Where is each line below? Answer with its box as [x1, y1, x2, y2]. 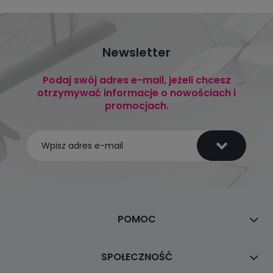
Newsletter [102, 44, 171, 62]
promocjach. [104, 99, 169, 113]
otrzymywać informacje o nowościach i [37, 86, 236, 101]
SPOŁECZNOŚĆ [101, 250, 172, 264]
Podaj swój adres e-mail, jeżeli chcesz [42, 73, 231, 88]
